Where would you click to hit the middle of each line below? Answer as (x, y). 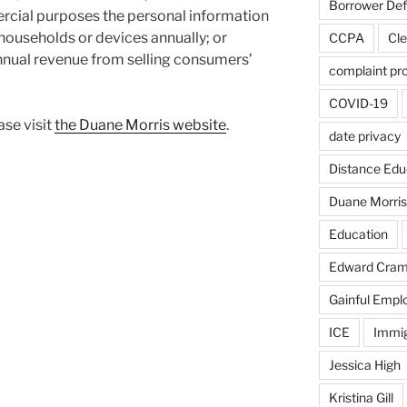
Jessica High (364, 365)
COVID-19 (358, 104)
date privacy (364, 136)
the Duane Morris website (140, 124)
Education (358, 234)
